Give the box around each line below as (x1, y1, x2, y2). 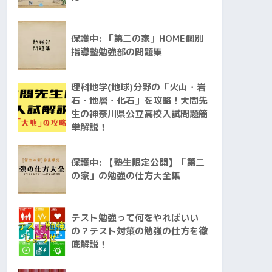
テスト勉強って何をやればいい (71, 211, 199, 224)
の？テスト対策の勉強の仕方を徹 (71, 224, 208, 237)
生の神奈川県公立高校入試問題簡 (71, 107, 208, 120)
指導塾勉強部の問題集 (71, 45, 162, 58)
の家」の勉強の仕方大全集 (71, 169, 180, 182)
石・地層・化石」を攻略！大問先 (71, 93, 208, 107)
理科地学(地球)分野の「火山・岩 (71, 80, 206, 93)
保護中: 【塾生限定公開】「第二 (71, 155, 205, 169)
